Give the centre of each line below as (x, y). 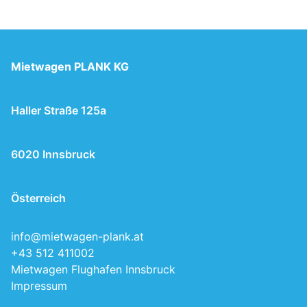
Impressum (39, 285)
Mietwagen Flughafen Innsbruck (93, 269)
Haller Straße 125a (59, 110)
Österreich (38, 198)
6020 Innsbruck (53, 154)
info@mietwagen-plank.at (77, 236)
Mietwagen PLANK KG (70, 66)
